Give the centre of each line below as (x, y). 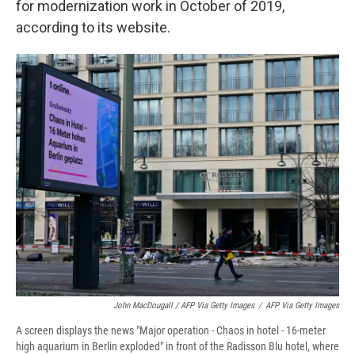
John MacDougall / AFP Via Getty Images (184, 306)
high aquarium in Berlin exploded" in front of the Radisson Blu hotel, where (177, 347)
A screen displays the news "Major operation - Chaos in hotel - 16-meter (171, 331)
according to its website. (93, 28)
